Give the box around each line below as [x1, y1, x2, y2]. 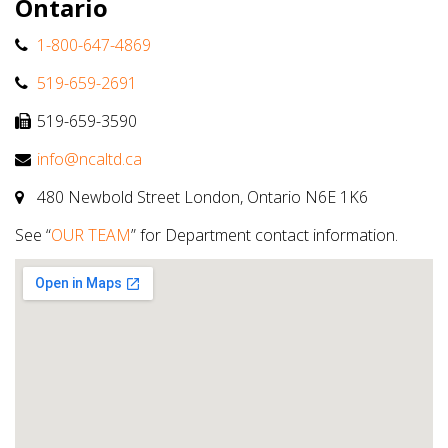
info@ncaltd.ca [37, 148, 142, 171]
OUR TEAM [51, 224, 131, 247]
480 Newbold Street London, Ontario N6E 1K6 [33, 186, 368, 209]
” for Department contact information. [131, 224, 398, 247]
